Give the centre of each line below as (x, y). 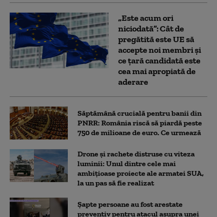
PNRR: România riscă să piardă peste (140, 123)
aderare (133, 82)
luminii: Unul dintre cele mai (127, 164)
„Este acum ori (146, 18)
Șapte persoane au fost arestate (130, 204)
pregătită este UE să (156, 39)
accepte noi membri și (160, 50)
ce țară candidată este (159, 61)
